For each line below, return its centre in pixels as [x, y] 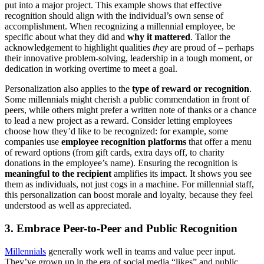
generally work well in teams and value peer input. [141, 251]
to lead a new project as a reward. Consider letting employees [118, 121]
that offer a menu [219, 142]
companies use [33, 142]
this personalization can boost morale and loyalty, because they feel [129, 195]
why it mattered [159, 37]
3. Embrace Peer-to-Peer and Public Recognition [121, 229]
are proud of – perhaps [211, 48]
